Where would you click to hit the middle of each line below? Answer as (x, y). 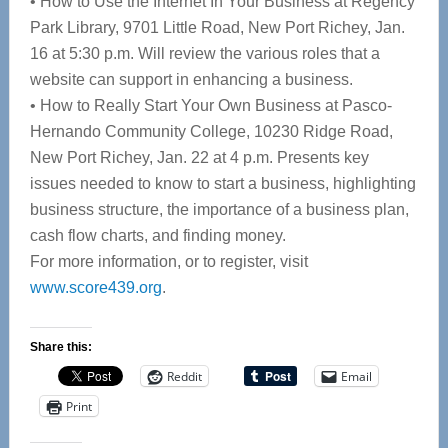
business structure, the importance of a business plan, (219, 209)
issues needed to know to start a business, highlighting (222, 183)
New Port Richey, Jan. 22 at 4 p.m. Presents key (199, 157)
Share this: (60, 347)
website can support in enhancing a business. (191, 79)
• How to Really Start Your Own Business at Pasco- (210, 105)
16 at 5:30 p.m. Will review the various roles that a (204, 53)
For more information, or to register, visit (168, 261)
